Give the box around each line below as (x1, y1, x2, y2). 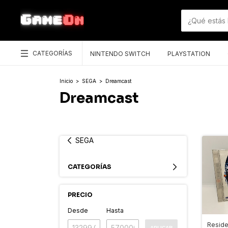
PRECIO (68, 191, 93, 199)
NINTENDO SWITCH (90, 50, 150, 58)
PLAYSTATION (167, 50, 210, 58)
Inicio (60, 78, 73, 84)
